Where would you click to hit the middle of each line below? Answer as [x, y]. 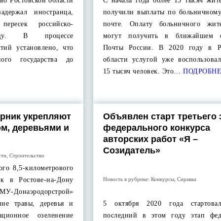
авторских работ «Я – [150, 139]
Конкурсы [162, 179]
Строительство [27, 155]
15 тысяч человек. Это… [142, 71]
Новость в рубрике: [127, 179]
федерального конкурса [156, 128]
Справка [186, 179]
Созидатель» [131, 150]
